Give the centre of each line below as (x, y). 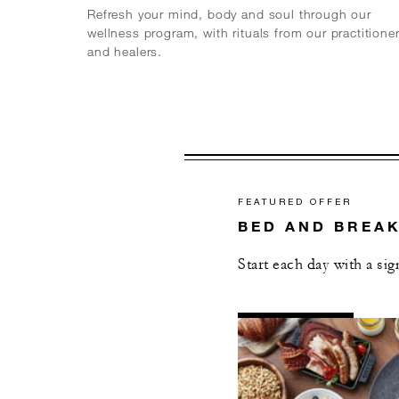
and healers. (125, 52)
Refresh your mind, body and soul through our (229, 14)
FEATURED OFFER (295, 202)
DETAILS (285, 326)
